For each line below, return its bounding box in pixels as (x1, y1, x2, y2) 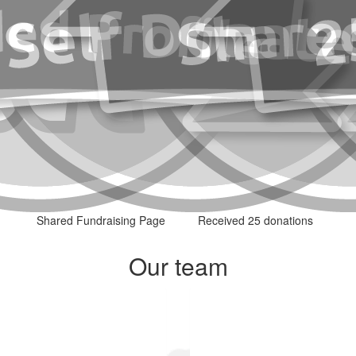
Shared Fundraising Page (36, 211, 165, 228)
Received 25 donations (198, 211, 313, 228)
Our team (128, 248, 228, 283)
